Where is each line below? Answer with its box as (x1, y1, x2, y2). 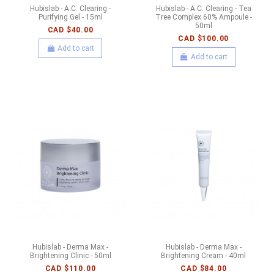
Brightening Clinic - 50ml (29, 251, 111, 261)
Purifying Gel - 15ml (38, 12, 103, 21)
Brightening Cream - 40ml (161, 251, 246, 261)
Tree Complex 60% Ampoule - (155, 12, 252, 21)
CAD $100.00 (178, 34, 229, 43)
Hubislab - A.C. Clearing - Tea (155, 4, 251, 13)
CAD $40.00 (47, 25, 94, 34)
